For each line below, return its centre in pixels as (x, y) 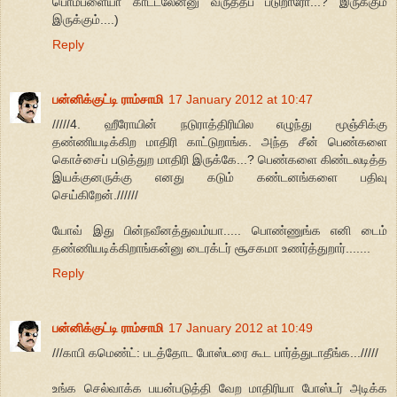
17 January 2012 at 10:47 (241, 99)
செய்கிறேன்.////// (95, 195)
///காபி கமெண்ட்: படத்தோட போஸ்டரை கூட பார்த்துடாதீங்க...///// (215, 352)
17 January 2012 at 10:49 (241, 327)
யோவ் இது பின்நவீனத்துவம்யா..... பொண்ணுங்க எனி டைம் (220, 230)
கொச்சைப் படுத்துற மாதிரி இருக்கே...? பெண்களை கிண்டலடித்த (220, 159)
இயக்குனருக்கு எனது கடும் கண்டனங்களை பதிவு (220, 177)
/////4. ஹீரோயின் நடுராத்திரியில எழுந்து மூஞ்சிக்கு (220, 124)
